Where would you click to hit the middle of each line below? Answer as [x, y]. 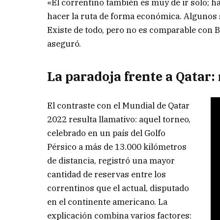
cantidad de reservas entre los [107, 175]
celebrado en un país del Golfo [107, 133]
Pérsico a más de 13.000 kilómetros [117, 147]
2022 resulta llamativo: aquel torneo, [119, 120]
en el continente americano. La [108, 202]
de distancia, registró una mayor [111, 161]
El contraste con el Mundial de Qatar [119, 106]
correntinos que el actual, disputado [118, 188]
